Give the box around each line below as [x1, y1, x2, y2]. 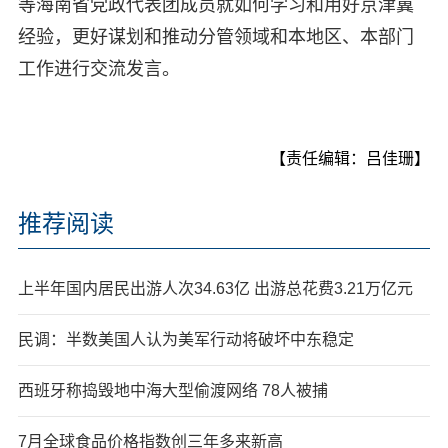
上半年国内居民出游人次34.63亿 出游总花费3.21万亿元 [17, 279, 413, 297]
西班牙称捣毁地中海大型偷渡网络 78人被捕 [17, 381, 328, 399]
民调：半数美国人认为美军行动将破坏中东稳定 [17, 330, 354, 348]
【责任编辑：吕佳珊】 [270, 149, 431, 167]
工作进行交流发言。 [17, 58, 180, 79]
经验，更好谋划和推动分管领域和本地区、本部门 [17, 26, 414, 47]
